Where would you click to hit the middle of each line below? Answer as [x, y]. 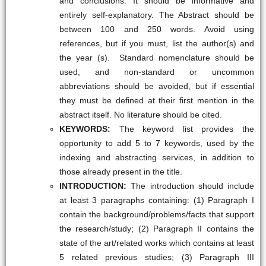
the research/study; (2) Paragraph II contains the [157, 229]
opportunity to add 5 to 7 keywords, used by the [157, 143]
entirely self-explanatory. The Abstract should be [157, 15]
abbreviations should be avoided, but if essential [157, 86]
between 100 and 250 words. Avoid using [157, 29]
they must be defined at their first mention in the [157, 100]
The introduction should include [193, 186]
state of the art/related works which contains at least [157, 243]
